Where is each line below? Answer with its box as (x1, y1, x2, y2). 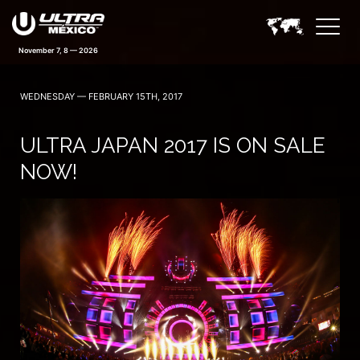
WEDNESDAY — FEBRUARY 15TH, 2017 (20, 91, 182, 102)
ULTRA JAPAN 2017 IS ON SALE (20, 133, 325, 157)
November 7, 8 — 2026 (18, 45, 98, 55)
